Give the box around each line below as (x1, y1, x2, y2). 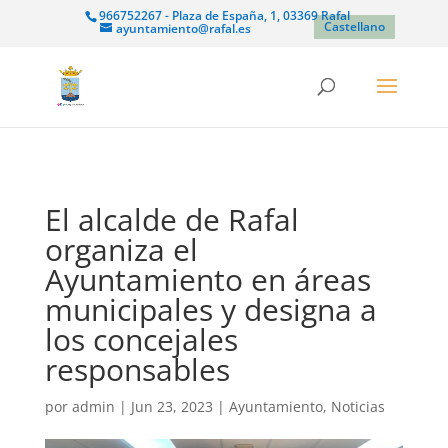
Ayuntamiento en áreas (44, 259, 371, 300)
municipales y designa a (44, 289, 377, 330)
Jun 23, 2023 (130, 397, 213, 416)
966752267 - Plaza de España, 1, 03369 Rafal (98, 7, 350, 24)
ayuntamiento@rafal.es (115, 20, 251, 37)
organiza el (44, 229, 198, 270)
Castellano (324, 17, 386, 35)
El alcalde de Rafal (44, 199, 299, 240)
